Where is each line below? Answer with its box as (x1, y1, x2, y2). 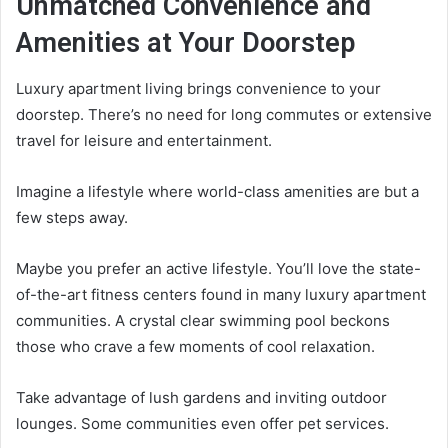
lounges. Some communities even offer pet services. (16, 413, 389, 433)
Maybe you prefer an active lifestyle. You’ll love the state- (16, 258, 421, 278)
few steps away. (16, 207, 128, 227)
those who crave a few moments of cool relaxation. (16, 336, 375, 356)
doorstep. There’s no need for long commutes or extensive (16, 104, 432, 124)
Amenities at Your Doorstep (16, 27, 355, 60)
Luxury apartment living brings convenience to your (16, 78, 381, 98)
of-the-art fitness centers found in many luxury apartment (16, 284, 426, 304)
